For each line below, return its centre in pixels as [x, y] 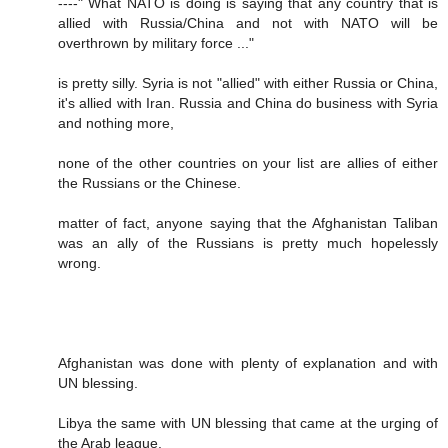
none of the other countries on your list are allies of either [248, 162]
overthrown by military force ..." [156, 42]
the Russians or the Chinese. [149, 182]
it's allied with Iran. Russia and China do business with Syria [248, 102]
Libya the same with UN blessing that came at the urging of [248, 422]
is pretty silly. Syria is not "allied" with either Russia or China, [248, 82]
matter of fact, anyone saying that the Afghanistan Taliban [248, 222]
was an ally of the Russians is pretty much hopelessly [248, 242]
